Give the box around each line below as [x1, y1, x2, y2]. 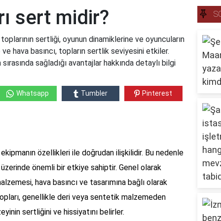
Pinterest [142, 89, 173, 98]
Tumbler [80, 89, 108, 98]
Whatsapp [16, 89, 49, 98]
